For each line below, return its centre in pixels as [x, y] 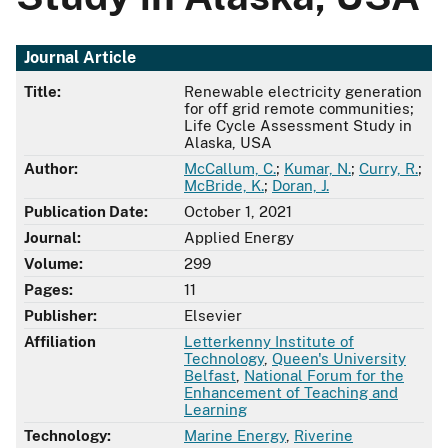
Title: [42, 92]
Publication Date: [86, 212]
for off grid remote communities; [299, 109]
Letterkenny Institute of [269, 342]
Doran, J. [300, 186]
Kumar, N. [317, 169]
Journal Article [80, 58]
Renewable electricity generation [303, 92]
